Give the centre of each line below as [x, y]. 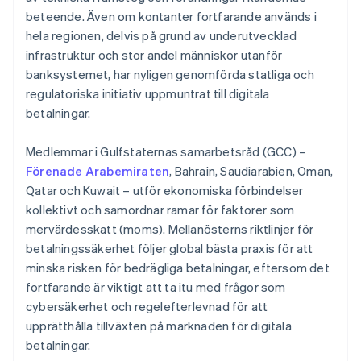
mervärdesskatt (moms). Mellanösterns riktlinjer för [170, 229]
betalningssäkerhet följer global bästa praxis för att [170, 249]
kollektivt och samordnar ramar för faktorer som [160, 210]
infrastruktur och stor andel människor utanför [154, 55]
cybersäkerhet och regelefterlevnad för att [147, 307]
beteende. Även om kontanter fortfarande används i [171, 17]
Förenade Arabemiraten [98, 171]
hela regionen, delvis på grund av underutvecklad [162, 36]
